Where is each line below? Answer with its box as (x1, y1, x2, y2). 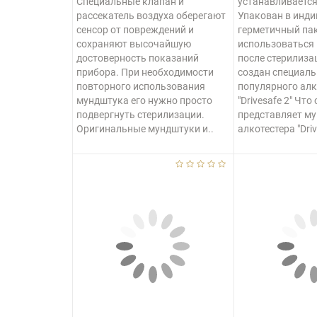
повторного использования (76, 81, 205, 92)
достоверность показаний (76, 52, 199, 64)
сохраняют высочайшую (76, 38, 191, 50)
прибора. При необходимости (76, 67, 214, 78)
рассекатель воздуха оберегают (76, 10, 226, 21)
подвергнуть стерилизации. (76, 109, 204, 120)
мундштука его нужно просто (76, 95, 212, 106)
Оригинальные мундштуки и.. (76, 123, 214, 134)
